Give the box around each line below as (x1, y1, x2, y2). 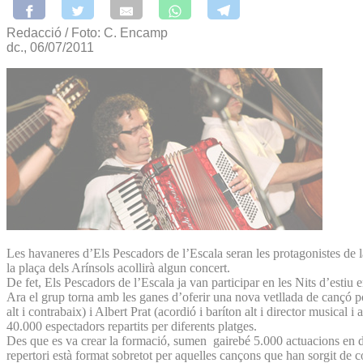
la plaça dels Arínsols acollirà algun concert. (6, 260, 230, 275)
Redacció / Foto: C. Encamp (6, 25, 168, 40)
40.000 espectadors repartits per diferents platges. (6, 318, 257, 333)
